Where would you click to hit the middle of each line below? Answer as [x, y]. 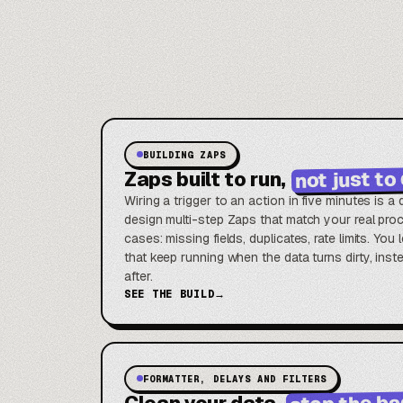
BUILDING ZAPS [184, 154]
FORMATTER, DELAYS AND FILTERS [235, 378]
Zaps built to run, [207, 179]
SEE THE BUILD [170, 294]
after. [139, 276]
